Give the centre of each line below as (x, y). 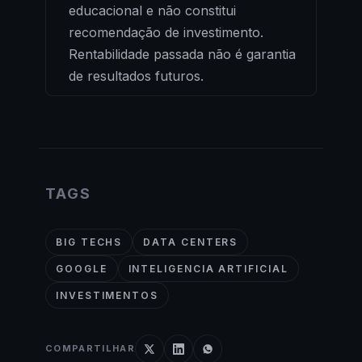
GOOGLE (82, 268)
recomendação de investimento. (166, 32)
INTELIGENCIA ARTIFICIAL (208, 268)
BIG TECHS (89, 242)
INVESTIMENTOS (107, 295)
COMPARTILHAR (90, 349)
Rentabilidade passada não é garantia (182, 54)
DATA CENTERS (191, 242)
